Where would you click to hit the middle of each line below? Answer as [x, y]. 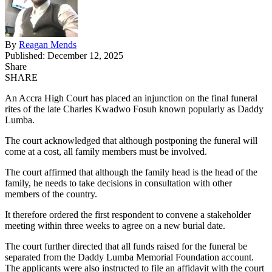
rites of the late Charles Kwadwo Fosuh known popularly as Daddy [134, 109]
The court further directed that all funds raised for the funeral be [126, 246]
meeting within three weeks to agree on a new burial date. [115, 225]
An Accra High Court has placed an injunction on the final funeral [131, 98]
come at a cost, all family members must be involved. [106, 151]
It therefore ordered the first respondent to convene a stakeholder [128, 214]
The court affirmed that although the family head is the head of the [131, 172]
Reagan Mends [48, 44]
